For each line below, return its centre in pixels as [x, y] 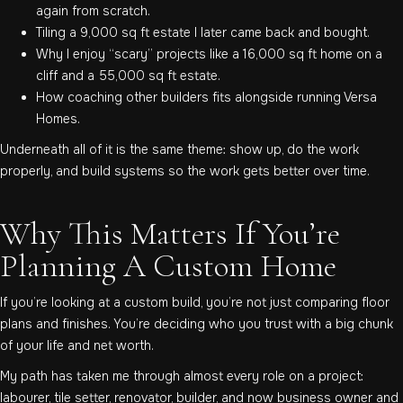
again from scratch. [93, 11]
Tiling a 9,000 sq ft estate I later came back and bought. [203, 33]
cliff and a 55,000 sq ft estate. [128, 76]
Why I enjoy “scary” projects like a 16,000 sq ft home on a [209, 54]
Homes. [58, 119]
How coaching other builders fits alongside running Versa [206, 98]
